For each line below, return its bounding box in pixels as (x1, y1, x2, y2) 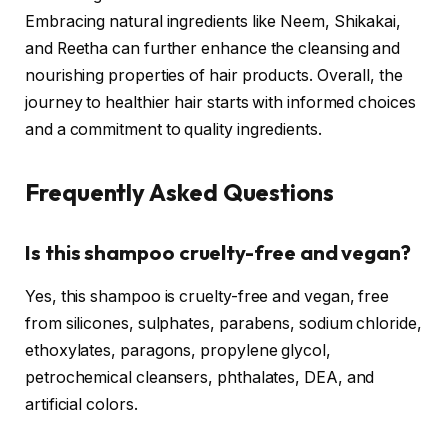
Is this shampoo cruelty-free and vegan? (25, 239, 411, 265)
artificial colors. (25, 395, 138, 415)
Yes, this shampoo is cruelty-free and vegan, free (25, 287, 390, 307)
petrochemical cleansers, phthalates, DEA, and (25, 368, 375, 388)
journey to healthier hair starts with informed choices (25, 93, 416, 113)
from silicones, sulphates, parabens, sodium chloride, (25, 314, 422, 334)
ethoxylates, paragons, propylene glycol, (25, 341, 331, 361)
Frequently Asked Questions (25, 177, 334, 208)
